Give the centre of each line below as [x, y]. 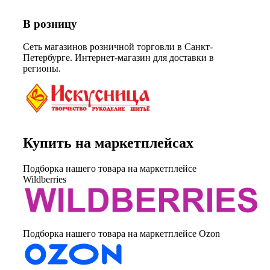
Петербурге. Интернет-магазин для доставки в [118, 58]
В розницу [50, 24]
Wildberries [45, 179]
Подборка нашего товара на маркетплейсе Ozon [121, 233]
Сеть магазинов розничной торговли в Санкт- [118, 47]
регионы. [42, 69]
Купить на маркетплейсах [108, 143]
